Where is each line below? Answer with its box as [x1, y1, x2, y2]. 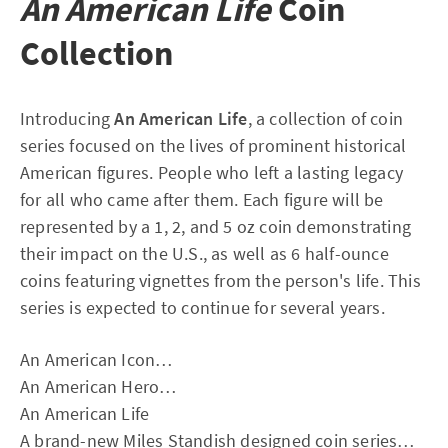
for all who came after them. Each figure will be [20, 188, 384, 211]
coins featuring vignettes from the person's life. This [20, 269, 421, 292]
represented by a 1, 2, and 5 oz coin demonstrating [20, 215, 412, 238]
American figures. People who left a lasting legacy [20, 161, 404, 184]
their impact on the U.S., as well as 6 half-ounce [20, 242, 389, 265]
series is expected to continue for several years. [20, 296, 385, 319]
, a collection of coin [247, 107, 404, 130]
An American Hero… [20, 375, 177, 398]
